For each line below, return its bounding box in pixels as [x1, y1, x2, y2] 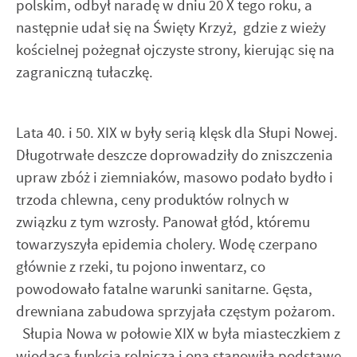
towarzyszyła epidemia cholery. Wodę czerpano [16, 233, 317, 254]
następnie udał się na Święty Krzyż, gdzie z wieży [16, 17, 326, 37]
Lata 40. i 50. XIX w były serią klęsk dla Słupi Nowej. [16, 122, 338, 143]
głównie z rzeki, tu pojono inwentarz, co [16, 256, 265, 277]
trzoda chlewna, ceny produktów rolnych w [16, 189, 289, 210]
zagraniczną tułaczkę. [16, 61, 153, 82]
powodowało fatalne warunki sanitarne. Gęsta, [16, 278, 312, 299]
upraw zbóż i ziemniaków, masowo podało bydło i [16, 167, 333, 187]
